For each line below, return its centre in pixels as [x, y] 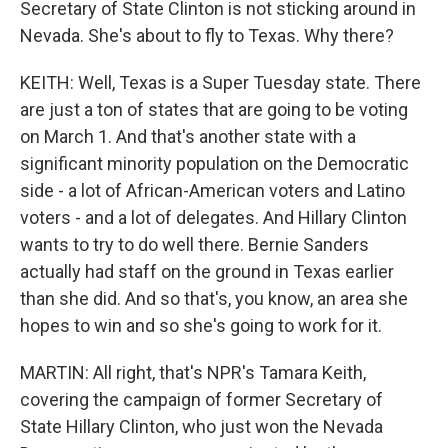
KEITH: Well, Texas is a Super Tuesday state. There [220, 82]
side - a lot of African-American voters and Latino [212, 190]
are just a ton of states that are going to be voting [214, 109]
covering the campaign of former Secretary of [201, 399]
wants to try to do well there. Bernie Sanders [194, 244]
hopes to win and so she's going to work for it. [201, 325]
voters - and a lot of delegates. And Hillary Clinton [213, 217]
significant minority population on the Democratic [214, 163]
